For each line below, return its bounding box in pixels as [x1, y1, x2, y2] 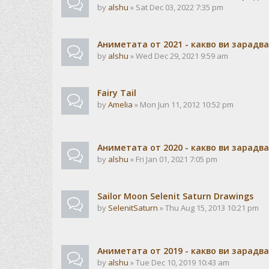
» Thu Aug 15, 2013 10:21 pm [158, 202, 259, 213]
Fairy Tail [97, 87, 136, 98]
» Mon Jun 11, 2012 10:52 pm [133, 99, 234, 110]
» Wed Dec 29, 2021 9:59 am [128, 50, 228, 61]
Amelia [108, 99, 133, 110]
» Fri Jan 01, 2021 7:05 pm [128, 154, 217, 165]
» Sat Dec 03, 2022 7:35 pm [128, 2, 223, 13]
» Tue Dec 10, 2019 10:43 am [128, 257, 229, 268]
